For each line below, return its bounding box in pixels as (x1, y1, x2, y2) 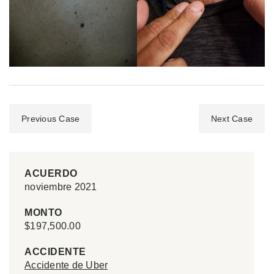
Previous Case (21, 113, 80, 124)
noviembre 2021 (24, 181, 97, 192)
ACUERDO (24, 168, 78, 179)
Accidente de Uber (24, 259, 108, 270)
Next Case (210, 113, 253, 124)
